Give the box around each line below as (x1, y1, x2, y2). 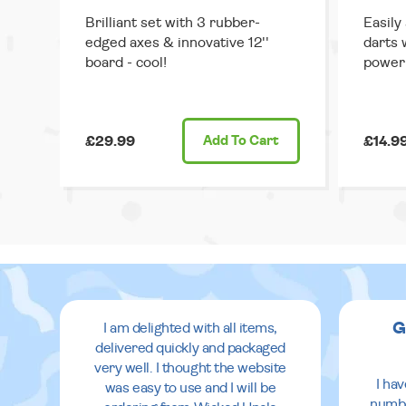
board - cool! (85, 55, 167, 71)
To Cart (227, 134, 279, 149)
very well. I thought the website (94, 361, 286, 376)
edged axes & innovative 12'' (85, 35, 269, 51)
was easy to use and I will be (104, 381, 276, 396)
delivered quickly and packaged (95, 341, 285, 356)
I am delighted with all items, (103, 321, 277, 336)
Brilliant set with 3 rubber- (85, 15, 260, 31)
